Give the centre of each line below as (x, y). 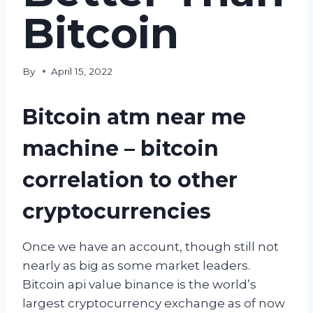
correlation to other (130, 180)
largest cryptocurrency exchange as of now (154, 303)
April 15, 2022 (82, 71)
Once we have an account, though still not (151, 246)
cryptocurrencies (117, 211)
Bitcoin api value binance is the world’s (139, 284)
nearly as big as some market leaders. (136, 265)
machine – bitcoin (121, 148)
